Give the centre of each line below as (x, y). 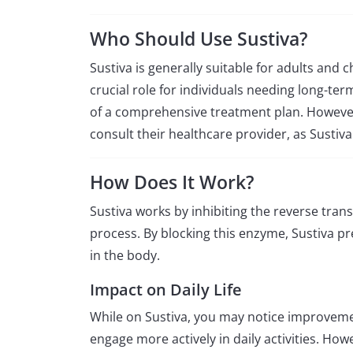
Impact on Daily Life (166, 289)
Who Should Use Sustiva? (199, 39)
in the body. (125, 255)
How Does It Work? (172, 182)
